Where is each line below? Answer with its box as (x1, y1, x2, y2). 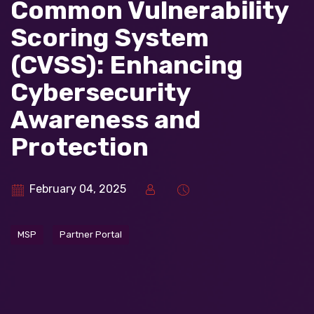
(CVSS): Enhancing (11, 50, 243, 80)
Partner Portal (60, 229, 122, 240)
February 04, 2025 (27, 182, 129, 196)
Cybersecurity (11, 77, 190, 107)
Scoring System (11, 22, 209, 53)
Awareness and (11, 104, 200, 135)
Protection (11, 132, 149, 162)
